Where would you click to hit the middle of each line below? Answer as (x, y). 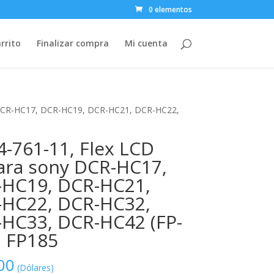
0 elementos (170, 9)
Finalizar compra (72, 43)
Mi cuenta (146, 43)
